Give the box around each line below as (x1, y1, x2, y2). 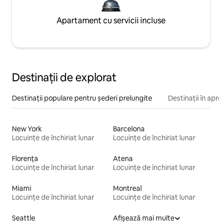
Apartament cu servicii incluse (56, 15, 166, 26)
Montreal (113, 184, 142, 193)
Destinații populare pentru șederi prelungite (12, 94, 152, 103)
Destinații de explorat (12, 70, 116, 85)
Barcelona (113, 124, 145, 134)
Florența (12, 154, 38, 164)
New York (12, 124, 42, 134)
